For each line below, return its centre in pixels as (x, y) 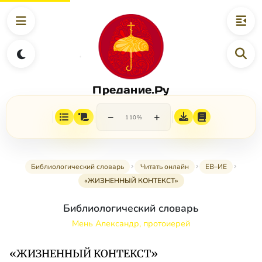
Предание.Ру (131, 89)
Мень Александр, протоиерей (131, 224)
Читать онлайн (164, 167)
